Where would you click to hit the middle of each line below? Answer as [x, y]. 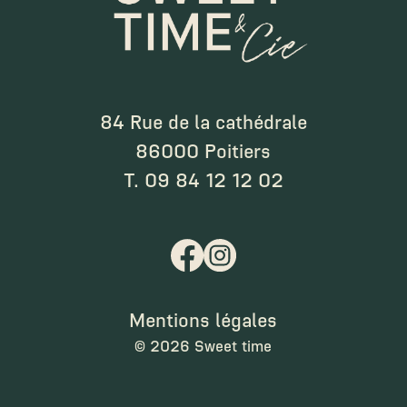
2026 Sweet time [211, 347]
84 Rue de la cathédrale [203, 123]
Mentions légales [203, 321]
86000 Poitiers [203, 152]
